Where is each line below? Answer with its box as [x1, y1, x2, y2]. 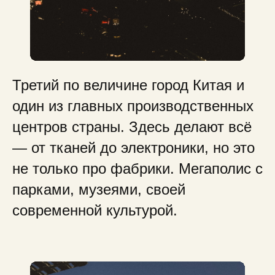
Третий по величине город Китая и [12, 77, 244, 93]
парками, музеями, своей [12, 181, 185, 198]
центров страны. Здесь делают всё [12, 118, 252, 135]
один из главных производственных [12, 98, 254, 114]
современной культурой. [12, 202, 177, 219]
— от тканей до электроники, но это [12, 139, 255, 156]
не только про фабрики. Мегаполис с [12, 160, 263, 177]
